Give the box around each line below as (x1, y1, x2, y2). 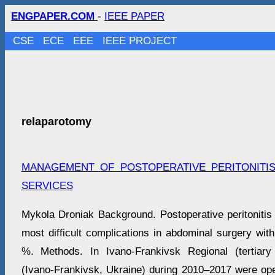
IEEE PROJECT (103, 35, 177, 47)
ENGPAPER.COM (11, 10, 98, 22)
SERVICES (21, 180, 73, 192)
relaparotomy (21, 115, 91, 128)
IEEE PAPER (104, 10, 165, 22)
